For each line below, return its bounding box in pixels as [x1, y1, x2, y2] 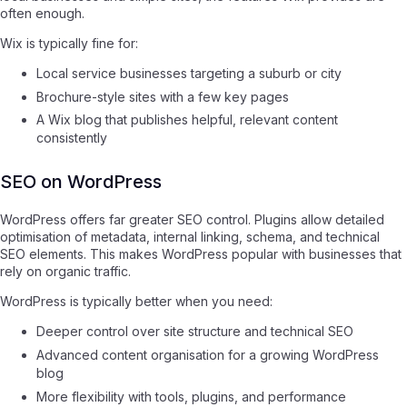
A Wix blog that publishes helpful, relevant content [36, 112, 338, 128]
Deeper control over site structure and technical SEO [36, 323, 353, 340]
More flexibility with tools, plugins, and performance [36, 388, 346, 404]
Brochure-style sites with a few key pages [36, 88, 289, 104]
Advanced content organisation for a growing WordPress [36, 346, 379, 362]
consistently [36, 130, 107, 146]
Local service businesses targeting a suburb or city [36, 65, 342, 82]
